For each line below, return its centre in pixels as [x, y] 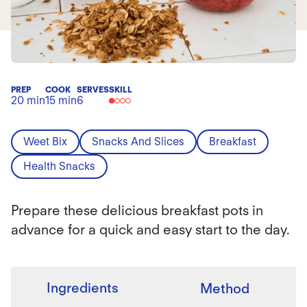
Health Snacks [59, 166]
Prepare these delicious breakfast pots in [137, 210]
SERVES [93, 89]
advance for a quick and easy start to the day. [150, 230]
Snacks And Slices [138, 142]
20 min [28, 100]
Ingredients [82, 288]
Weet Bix [45, 142]
